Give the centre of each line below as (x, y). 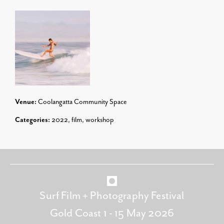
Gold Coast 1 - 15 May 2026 (112, 213)
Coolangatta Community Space (82, 102)
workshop (100, 120)
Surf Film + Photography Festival (112, 196)
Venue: (26, 102)
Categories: (32, 120)
